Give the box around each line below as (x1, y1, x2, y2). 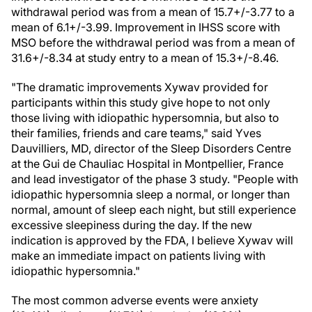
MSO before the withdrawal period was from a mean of (11, 36, 295, 49)
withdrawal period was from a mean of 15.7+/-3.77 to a (11, 5, 295, 19)
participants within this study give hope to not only (11, 95, 270, 109)
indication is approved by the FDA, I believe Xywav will (11, 233, 293, 247)
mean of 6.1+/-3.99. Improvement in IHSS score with (11, 20, 280, 34)
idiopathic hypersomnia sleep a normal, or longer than (11, 187, 290, 201)
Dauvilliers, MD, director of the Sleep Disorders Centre (11, 141, 291, 155)
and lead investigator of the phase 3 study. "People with (11, 172, 298, 186)
